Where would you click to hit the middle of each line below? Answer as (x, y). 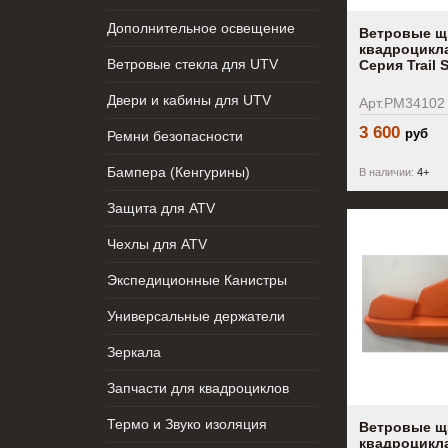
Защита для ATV (161, 208)
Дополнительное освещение (201, 28)
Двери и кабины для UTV (189, 100)
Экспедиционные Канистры (197, 280)
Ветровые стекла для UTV (192, 64)
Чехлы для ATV (157, 244)
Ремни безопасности (175, 136)
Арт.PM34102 (402, 102)
